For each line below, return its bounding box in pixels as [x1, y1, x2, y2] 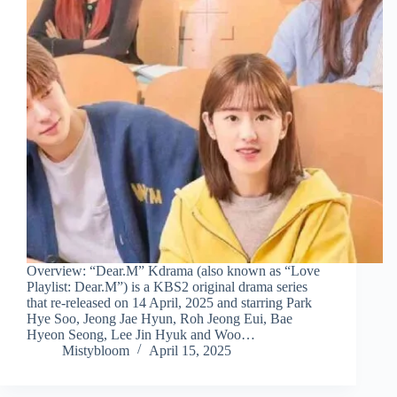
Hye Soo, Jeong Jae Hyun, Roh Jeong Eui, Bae [27, 311, 292, 327]
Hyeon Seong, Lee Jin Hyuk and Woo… [27, 327, 255, 343]
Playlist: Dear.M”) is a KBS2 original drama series [27, 279, 307, 295]
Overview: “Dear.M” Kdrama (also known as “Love [27, 263, 320, 279]
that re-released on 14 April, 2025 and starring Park [27, 295, 312, 311]
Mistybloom [62, 343, 129, 359]
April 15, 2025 [149, 343, 231, 359]
